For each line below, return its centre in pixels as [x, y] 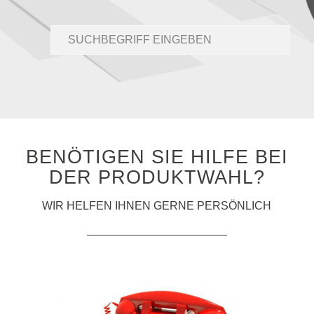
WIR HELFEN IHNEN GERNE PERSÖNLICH [157, 206]
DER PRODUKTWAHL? [157, 177]
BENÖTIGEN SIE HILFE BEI [157, 156]
